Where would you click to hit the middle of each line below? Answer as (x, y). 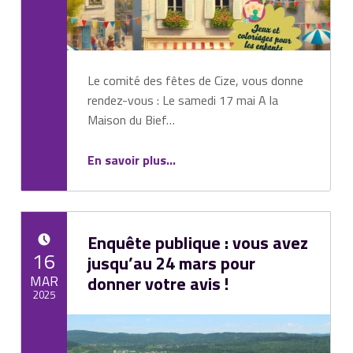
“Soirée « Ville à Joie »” (184, 152)
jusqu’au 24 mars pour (171, 264)
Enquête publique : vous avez (197, 243)
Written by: (28, 326)
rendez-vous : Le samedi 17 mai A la (182, 100)
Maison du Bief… (131, 119)
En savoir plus (126, 160)
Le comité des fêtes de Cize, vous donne (195, 80)
